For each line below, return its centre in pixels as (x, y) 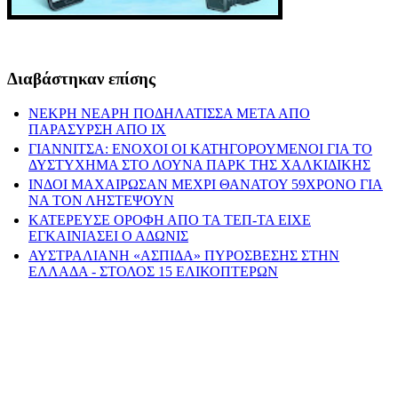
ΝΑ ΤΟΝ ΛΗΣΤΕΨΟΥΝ (101, 201)
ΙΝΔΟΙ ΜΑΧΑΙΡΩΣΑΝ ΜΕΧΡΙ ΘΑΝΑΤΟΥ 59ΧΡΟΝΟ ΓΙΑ (206, 185)
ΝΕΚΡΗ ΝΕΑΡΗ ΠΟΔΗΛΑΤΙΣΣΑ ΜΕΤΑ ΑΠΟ (169, 114)
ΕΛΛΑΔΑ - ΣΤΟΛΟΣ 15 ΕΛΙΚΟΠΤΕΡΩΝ (153, 272)
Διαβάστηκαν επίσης (81, 79)
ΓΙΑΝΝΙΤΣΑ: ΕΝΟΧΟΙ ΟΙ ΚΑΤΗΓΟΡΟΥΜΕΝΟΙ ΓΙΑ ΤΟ (200, 149)
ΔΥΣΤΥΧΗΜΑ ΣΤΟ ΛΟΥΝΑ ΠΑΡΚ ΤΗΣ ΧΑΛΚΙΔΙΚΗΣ (199, 165)
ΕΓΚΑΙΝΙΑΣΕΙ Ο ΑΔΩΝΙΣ (108, 236)
